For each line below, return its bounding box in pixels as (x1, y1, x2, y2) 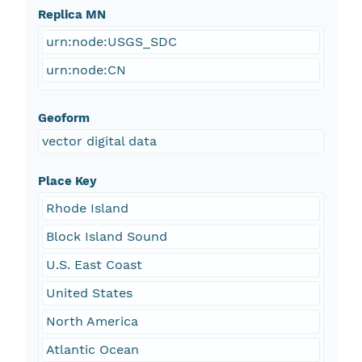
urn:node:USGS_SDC (45, 34, 177, 50)
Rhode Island (45, 200, 128, 217)
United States (45, 285, 133, 301)
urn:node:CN (45, 62, 126, 78)
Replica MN (37, 7, 106, 23)
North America (45, 314, 138, 330)
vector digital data (41, 133, 157, 149)
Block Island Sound (45, 229, 167, 245)
